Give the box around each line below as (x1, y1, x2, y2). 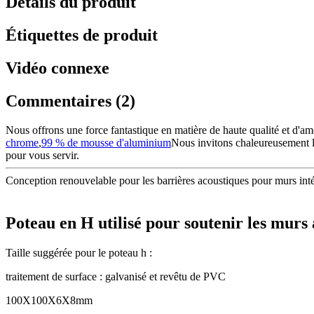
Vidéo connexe (6, 58, 109, 77)
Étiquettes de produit (6, 25, 158, 44)
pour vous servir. (6, 149, 79, 162)
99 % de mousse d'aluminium (41, 137, 171, 149)
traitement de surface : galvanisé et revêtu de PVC (6, 271, 226, 283)
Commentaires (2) (6, 91, 135, 110)
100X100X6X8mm (6, 294, 93, 307)
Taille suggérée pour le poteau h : (6, 247, 152, 259)
